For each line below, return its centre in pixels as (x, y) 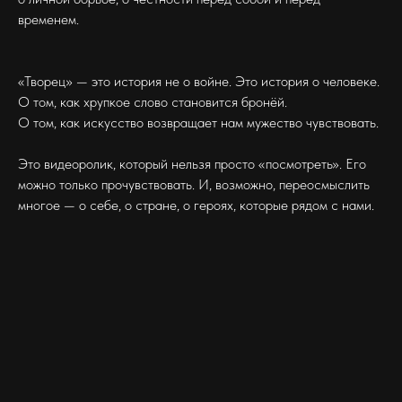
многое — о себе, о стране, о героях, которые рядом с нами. (196, 205)
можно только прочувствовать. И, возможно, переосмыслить (194, 184)
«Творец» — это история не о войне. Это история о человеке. (199, 81)
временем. (48, 19)
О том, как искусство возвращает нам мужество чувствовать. (198, 122)
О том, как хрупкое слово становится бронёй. (153, 102)
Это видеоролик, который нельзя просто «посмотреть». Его (192, 164)
